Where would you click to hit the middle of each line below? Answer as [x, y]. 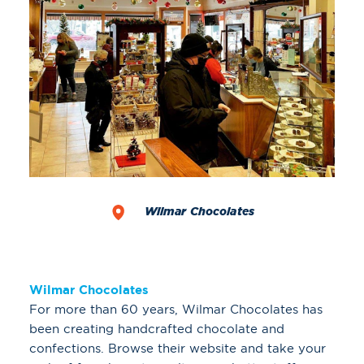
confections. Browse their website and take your [178, 348]
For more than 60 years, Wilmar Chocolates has [176, 309]
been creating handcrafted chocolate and [157, 328]
